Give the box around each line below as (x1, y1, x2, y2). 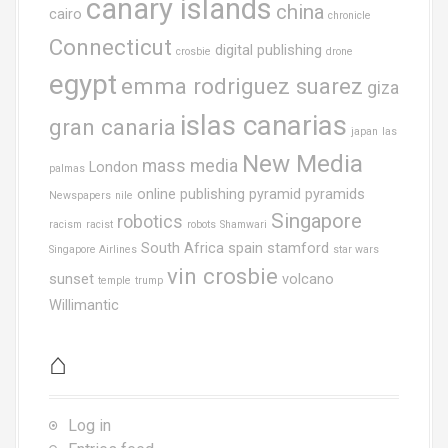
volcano (282, 270, 334, 288)
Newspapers (49, 188, 111, 202)
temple (98, 273, 131, 287)
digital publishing (215, 41, 322, 59)
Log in (68, 415, 111, 435)
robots (187, 217, 216, 231)
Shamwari (220, 217, 267, 231)
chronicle (328, 8, 371, 22)
